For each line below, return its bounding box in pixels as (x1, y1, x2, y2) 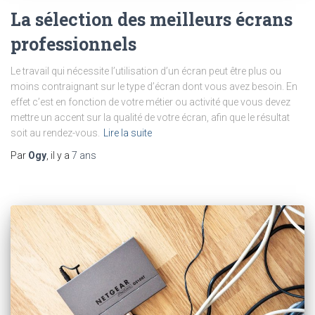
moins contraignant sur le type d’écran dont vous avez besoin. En (11, 81, 297, 93)
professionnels (11, 32, 136, 56)
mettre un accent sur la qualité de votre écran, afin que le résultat (11, 112, 290, 124)
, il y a (46, 150, 72, 162)
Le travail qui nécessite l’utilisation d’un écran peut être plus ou (11, 65, 281, 77)
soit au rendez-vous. (11, 127, 100, 139)
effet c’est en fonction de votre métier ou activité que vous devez (11, 96, 290, 108)
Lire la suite (103, 127, 152, 139)
